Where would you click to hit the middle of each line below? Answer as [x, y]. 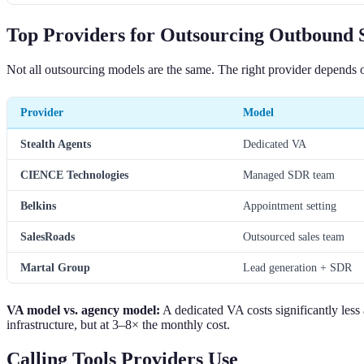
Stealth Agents [56, 143]
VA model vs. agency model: [83, 310]
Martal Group [55, 267]
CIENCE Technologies [74, 174]
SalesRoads [48, 236]
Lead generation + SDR [297, 267]
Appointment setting [290, 205]
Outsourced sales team [294, 236]
